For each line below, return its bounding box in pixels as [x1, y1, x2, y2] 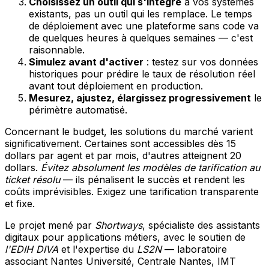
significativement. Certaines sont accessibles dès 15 [5, 138, 236, 150]
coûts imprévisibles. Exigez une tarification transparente [5, 186, 259, 198]
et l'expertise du [58, 243, 137, 256]
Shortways [95, 219, 142, 232]
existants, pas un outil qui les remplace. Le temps [29, 8, 252, 20]
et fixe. [5, 198, 35, 210]
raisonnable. [29, 44, 85, 56]
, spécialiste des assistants [142, 219, 260, 232]
